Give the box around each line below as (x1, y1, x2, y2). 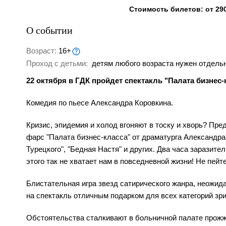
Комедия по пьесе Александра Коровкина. (26, 98, 173, 107)
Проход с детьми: (26, 59, 90, 68)
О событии (26, 23, 73, 37)
